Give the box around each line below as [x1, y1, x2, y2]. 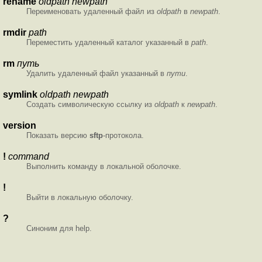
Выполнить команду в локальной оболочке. [26, 162, 181, 171]
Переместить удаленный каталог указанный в [26, 38, 191, 47]
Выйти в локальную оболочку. [26, 193, 133, 202]
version [3, 120, 36, 131]
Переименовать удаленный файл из [26, 7, 157, 16]
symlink [3, 89, 37, 100]
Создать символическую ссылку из [26, 100, 154, 109]
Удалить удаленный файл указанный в [26, 69, 167, 78]
